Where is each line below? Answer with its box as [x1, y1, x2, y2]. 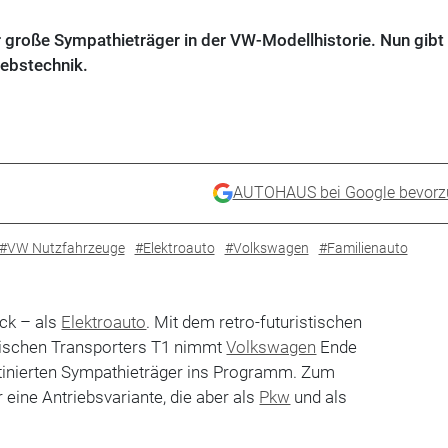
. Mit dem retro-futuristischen [146, 311, 363, 332]
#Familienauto [318, 239, 408, 256]
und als [290, 386, 348, 407]
